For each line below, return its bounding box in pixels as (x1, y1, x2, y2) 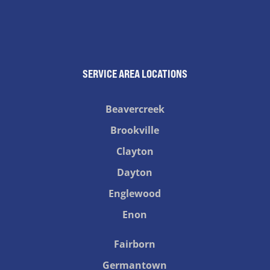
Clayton (116, 145, 154, 159)
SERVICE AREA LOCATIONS (82, 67, 187, 81)
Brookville (110, 124, 160, 137)
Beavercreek (105, 102, 165, 116)
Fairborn (114, 237, 156, 251)
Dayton (117, 166, 153, 180)
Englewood (108, 187, 162, 201)
